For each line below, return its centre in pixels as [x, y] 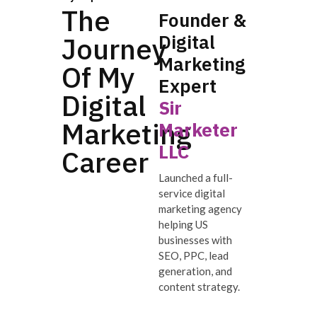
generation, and [195, 271]
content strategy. [199, 287]
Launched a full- [196, 178]
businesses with [195, 240]
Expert [188, 86]
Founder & [202, 20]
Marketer [198, 130]
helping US [183, 225]
